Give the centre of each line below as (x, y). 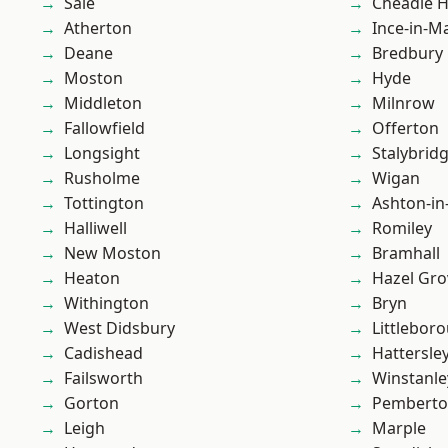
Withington (106, 303)
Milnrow (403, 103)
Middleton (103, 103)
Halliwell (95, 228)
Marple (399, 428)
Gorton (91, 403)
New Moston (112, 253)
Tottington (104, 203)
